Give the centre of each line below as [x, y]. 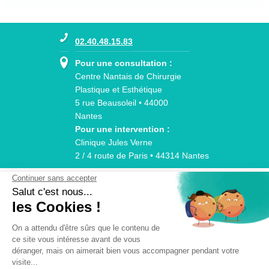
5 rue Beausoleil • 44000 [122, 102]
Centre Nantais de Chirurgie [128, 76]
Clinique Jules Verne [114, 142]
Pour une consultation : [124, 63]
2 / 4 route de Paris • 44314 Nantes [142, 155]
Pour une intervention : [122, 129]
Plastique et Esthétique [119, 89]
